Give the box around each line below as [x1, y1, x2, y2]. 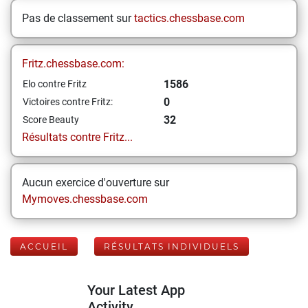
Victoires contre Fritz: [23, 96, 113, 107]
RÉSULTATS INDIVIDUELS [104, 241, 239, 252]
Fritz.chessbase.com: [22, 57, 124, 70]
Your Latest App [87, 282, 185, 298]
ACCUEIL [20, 241, 68, 252]
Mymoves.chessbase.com [22, 192, 148, 206]
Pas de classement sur [22, 12, 134, 25]
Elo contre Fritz [23, 78, 87, 89]
